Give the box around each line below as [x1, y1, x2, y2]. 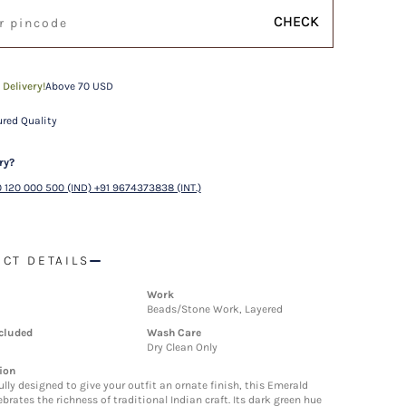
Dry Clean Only [147, 341, 218, 353]
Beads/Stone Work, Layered [147, 303, 284, 315]
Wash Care [147, 326, 202, 339]
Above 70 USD [44, 80, 113, 92]
